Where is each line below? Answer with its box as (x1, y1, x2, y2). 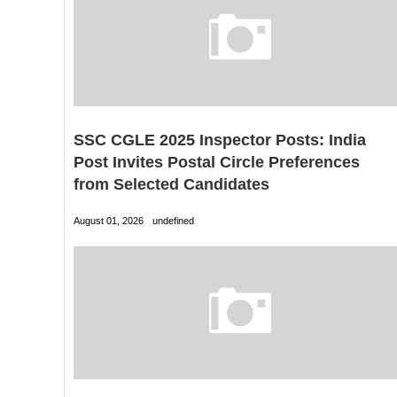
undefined (152, 215, 194, 227)
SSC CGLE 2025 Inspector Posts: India (74, 131, 366, 150)
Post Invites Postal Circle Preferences (74, 153, 360, 172)
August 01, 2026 (74, 215, 144, 227)
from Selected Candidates (74, 175, 269, 194)
